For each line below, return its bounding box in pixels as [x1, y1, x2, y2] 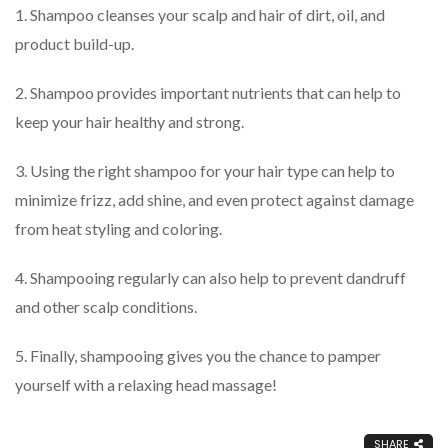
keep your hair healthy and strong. [15, 112, 244, 132]
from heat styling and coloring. [15, 219, 222, 239]
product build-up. [15, 34, 134, 54]
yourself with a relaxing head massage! [15, 375, 277, 395]
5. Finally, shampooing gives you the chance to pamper [15, 346, 381, 366]
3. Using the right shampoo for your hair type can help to [15, 161, 395, 181]
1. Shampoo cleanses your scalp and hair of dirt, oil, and [15, 5, 385, 25]
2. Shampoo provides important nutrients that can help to [15, 83, 401, 103]
